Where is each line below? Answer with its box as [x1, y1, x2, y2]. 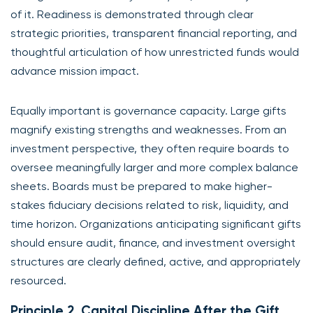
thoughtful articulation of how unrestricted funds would [10, 45, 299, 59]
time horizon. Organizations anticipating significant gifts [10, 217, 301, 231]
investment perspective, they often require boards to [10, 141, 289, 155]
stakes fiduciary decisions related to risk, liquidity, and [10, 198, 289, 212]
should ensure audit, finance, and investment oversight [10, 235, 296, 249]
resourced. [10, 273, 66, 287]
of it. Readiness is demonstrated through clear [10, 7, 254, 21]
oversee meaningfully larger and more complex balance [10, 160, 298, 174]
